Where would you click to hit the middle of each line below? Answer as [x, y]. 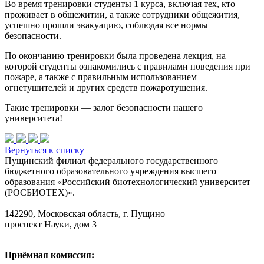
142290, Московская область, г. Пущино [85, 213]
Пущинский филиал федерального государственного [111, 160]
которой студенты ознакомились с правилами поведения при [128, 66]
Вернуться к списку [44, 150]
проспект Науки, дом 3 [51, 224]
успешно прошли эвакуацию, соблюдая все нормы [106, 25]
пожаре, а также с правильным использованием [101, 77]
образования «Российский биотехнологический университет [128, 181]
